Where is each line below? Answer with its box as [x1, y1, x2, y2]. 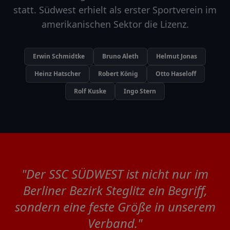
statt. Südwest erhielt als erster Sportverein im [13, 4, 217, 16]
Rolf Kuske [74, 87, 106, 95]
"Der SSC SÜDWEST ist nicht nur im [22, 165, 208, 182]
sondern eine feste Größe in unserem [14, 198, 216, 215]
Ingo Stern [124, 87, 156, 95]
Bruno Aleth [102, 52, 139, 61]
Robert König [98, 69, 138, 78]
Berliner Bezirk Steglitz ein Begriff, [23, 182, 207, 199]
